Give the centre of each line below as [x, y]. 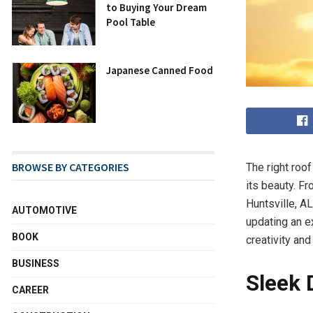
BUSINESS [36, 263]
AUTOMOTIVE [44, 210]
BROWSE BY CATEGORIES [71, 167]
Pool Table [131, 22]
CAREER [30, 290]
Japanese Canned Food [160, 70]
